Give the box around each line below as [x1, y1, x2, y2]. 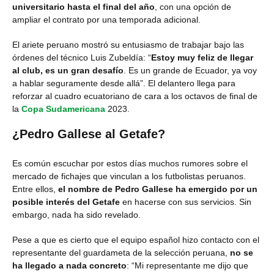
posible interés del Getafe [12, 197, 120, 207]
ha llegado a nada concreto [12, 261, 127, 270]
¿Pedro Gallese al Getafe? [12, 127, 165, 141]
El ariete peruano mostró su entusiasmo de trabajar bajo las [12, 40, 244, 50]
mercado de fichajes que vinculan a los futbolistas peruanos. [12, 171, 246, 181]
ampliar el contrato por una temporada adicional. [12, 15, 201, 24]
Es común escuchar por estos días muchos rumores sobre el [12, 158, 248, 168]
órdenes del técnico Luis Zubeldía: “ [12, 53, 151, 62]
